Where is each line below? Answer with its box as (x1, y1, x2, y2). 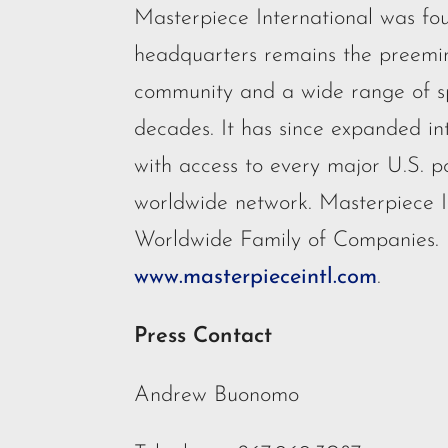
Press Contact (134, 325, 273, 349)
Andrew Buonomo (134, 384, 300, 408)
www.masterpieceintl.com (134, 266, 378, 290)
